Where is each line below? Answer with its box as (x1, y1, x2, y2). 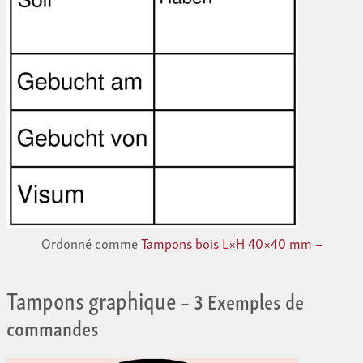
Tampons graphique (6, 279, 177, 319)
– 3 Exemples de (177, 283, 304, 318)
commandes (6, 310, 99, 344)
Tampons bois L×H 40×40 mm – (140, 232, 322, 254)
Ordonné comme (41, 232, 141, 254)
